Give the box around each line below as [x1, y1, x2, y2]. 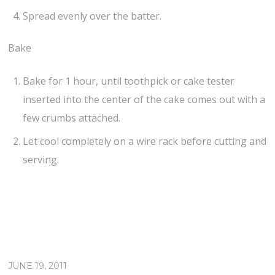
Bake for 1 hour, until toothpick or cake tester [23, 74, 235, 88]
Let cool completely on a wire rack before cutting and [23, 134, 267, 149]
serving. [23, 153, 60, 167]
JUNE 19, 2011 [8, 260, 68, 272]
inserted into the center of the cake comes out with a [23, 93, 266, 107]
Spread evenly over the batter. [23, 9, 162, 23]
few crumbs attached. [23, 111, 121, 125]
